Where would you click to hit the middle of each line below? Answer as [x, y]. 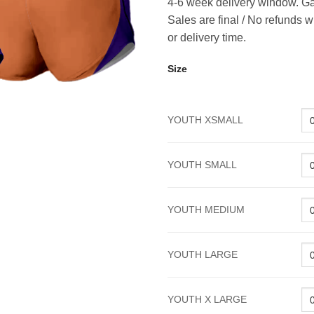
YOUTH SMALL [202, 165]
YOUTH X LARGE [207, 300]
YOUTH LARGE [203, 255]
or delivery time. [207, 37]
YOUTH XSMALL [205, 120]
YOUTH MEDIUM [206, 210]
